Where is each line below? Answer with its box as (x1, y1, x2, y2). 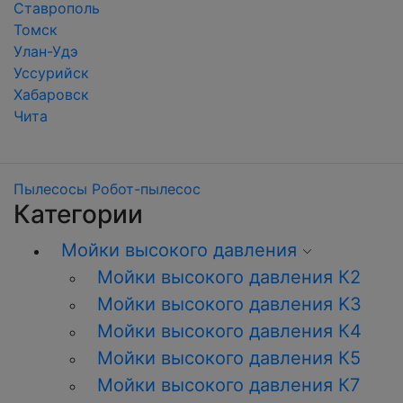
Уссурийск (13, 64, 89, 82)
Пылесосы (13, 180, 87, 198)
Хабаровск (13, 85, 89, 103)
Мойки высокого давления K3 (97, 293, 362, 315)
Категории (13, 199, 143, 229)
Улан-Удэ (13, 42, 78, 60)
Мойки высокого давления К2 (97, 266, 361, 288)
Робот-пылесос (92, 180, 201, 198)
